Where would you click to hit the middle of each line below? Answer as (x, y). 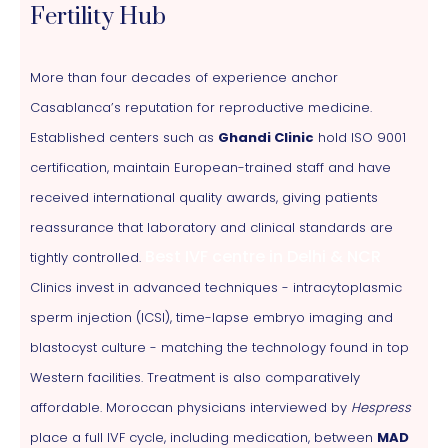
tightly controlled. (87, 257)
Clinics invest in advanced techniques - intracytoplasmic (216, 287)
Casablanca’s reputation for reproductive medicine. (201, 107)
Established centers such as (124, 137)
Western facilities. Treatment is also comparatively (195, 377)
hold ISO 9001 (360, 137)
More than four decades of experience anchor (184, 77)
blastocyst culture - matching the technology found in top (219, 347)
